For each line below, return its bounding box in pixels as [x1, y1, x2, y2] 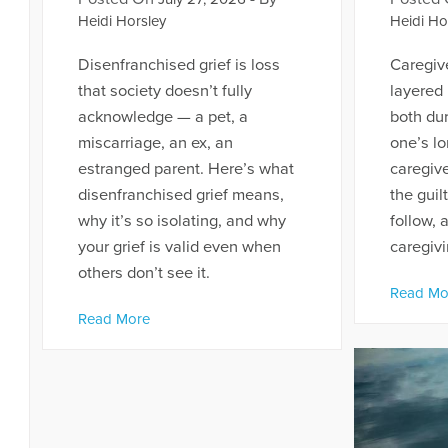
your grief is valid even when [77, 237, 281, 258]
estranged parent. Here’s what [77, 159, 294, 180]
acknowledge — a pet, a [77, 107, 248, 128]
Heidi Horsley [77, 11, 166, 30]
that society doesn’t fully [77, 81, 252, 102]
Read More [77, 309, 150, 328]
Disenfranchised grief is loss [77, 55, 280, 76]
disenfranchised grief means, [77, 185, 284, 206]
